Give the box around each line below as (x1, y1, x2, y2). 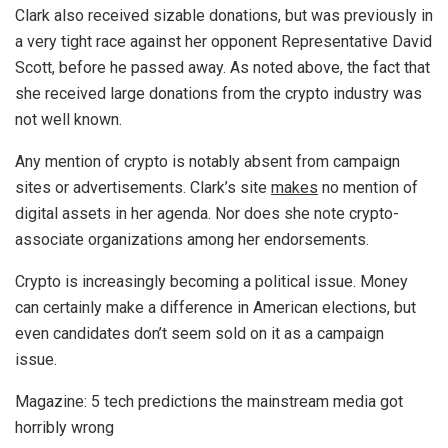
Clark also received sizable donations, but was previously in (15, 6, 433, 26)
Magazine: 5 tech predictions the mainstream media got (15, 392, 403, 412)
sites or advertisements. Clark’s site (15, 178, 271, 198)
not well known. (15, 110, 126, 130)
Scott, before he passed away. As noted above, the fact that (15, 58, 430, 78)
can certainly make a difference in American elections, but (15, 298, 416, 318)
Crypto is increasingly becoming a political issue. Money (15, 272, 408, 292)
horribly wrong (15, 418, 114, 438)
